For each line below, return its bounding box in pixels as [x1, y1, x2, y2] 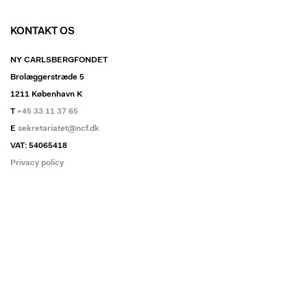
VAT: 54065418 [10, 141, 67, 150]
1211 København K [10, 90, 82, 99]
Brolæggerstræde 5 [10, 73, 84, 82]
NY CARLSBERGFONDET [10, 56, 108, 64]
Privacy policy [10, 158, 64, 167]
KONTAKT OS [10, 26, 75, 37]
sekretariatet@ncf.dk [18, 124, 99, 133]
